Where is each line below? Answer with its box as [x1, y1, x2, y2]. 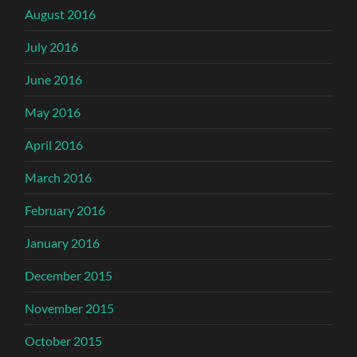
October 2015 [25, 333, 103, 349]
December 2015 [25, 268, 113, 284]
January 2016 [25, 235, 100, 251]
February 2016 [25, 202, 106, 218]
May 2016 [25, 104, 81, 120]
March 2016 [25, 170, 92, 186]
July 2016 [25, 39, 79, 55]
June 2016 [25, 72, 83, 88]
